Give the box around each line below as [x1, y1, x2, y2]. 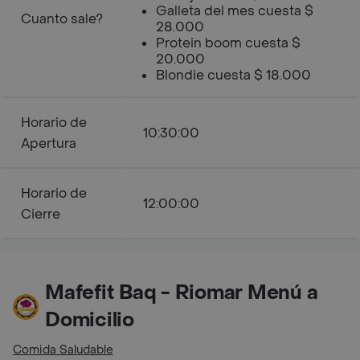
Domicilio [45, 308, 134, 333]
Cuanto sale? [21, 10, 103, 27]
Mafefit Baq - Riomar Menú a [45, 280, 318, 305]
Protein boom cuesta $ [156, 35, 301, 51]
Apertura [21, 135, 76, 152]
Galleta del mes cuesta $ [156, 2, 313, 19]
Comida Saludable [13, 342, 113, 358]
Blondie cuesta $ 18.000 [156, 67, 311, 84]
